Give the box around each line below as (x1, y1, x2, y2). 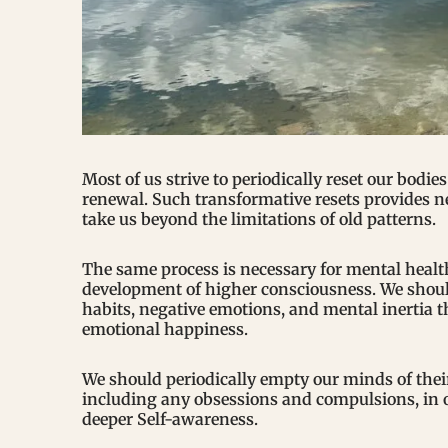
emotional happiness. (82, 319, 248, 340)
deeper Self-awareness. (82, 409, 258, 430)
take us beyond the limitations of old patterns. (82, 209, 436, 230)
